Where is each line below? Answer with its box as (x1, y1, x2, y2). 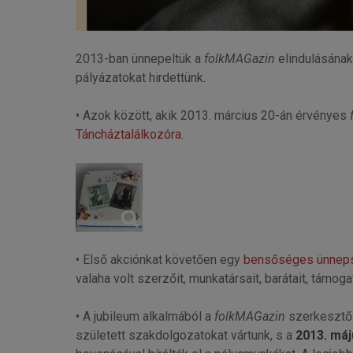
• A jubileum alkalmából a (75, 308, 214, 324)
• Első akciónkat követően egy (75, 251, 243, 267)
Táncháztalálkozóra (75, 126, 181, 142)
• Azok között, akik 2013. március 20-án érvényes (75, 107, 350, 123)
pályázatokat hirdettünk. (75, 69, 206, 85)
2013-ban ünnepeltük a (75, 50, 204, 66)
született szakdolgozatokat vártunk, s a (75, 327, 295, 343)
